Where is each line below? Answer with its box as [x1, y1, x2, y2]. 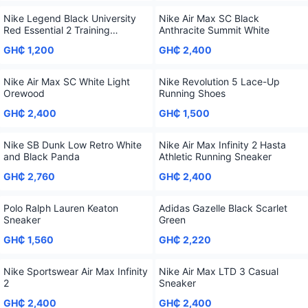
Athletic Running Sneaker [159, 151, 272, 162]
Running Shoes [159, 87, 225, 99]
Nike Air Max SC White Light [3, 76, 130, 87]
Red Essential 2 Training [3, 24, 110, 36]
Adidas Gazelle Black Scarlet [159, 202, 228, 214]
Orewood [3, 87, 45, 99]
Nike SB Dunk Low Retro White [3, 139, 142, 151]
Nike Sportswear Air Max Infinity [3, 265, 148, 277]
